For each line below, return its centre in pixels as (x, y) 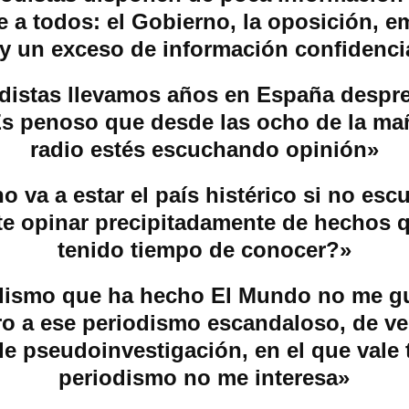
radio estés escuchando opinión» (204, 149)
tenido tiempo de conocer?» (204, 249)
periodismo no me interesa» (204, 377)
